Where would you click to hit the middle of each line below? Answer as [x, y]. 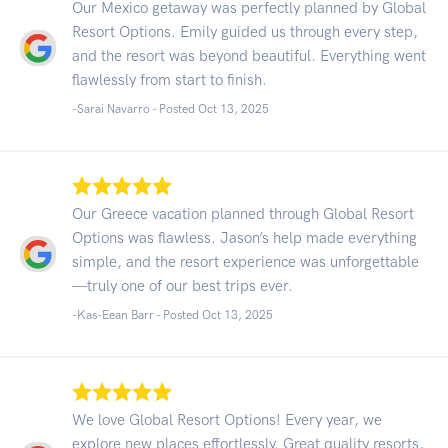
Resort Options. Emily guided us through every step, [245, 31]
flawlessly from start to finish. [169, 79]
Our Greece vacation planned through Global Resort [243, 213]
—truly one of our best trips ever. [182, 285]
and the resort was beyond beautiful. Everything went [249, 55]
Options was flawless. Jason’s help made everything [244, 237]
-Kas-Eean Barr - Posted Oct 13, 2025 [172, 314]
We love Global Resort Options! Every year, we [227, 419]
